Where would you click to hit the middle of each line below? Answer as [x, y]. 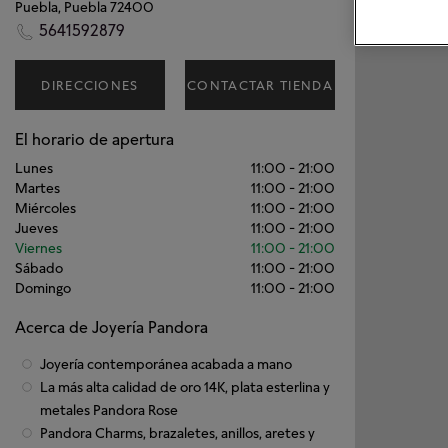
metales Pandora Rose [109, 409]
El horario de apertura [94, 139]
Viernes [38, 247]
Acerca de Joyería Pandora [111, 327]
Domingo [43, 287]
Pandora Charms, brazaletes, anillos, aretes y [177, 432]
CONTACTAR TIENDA [260, 85]
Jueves [36, 227]
